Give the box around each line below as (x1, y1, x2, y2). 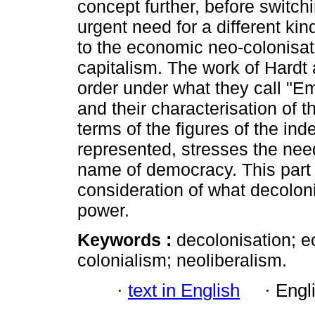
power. (77, 200, 129, 221)
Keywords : (77, 230, 176, 250)
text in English (128, 280, 240, 300)
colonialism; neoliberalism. (77, 250, 287, 271)
